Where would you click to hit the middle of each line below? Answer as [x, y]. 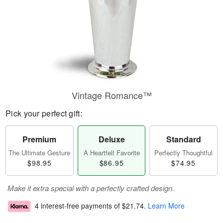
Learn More [166, 206]
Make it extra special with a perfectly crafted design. [91, 188]
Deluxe [111, 139]
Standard [183, 139]
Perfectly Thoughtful [184, 153]
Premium [40, 139]
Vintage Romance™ [111, 95]
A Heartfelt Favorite [111, 153]
